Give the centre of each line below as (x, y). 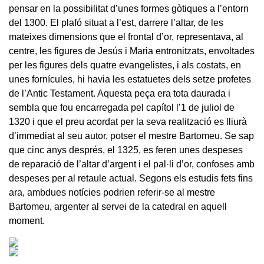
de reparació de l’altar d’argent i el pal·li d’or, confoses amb (132, 164)
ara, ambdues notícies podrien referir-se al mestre (112, 192)
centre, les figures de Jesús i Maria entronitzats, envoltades (132, 51)
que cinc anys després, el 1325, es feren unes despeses (126, 150)
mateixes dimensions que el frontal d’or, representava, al (126, 37)
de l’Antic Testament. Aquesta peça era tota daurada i (120, 93)
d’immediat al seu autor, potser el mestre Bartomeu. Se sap (131, 136)
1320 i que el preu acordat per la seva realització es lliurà (128, 121)
